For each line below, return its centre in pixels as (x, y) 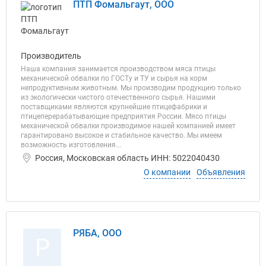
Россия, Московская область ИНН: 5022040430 (127, 158)
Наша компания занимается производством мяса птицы (118, 69)
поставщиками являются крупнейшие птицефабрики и (114, 107)
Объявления (221, 172)
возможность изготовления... (71, 145)
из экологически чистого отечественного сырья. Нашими (118, 97)
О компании (167, 172)
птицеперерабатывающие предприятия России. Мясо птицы (123, 116)
